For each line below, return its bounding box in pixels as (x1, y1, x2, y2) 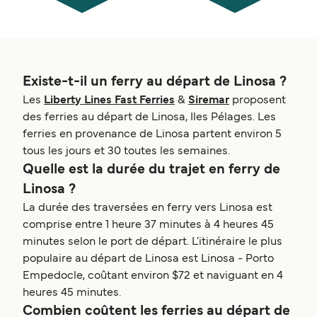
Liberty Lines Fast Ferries (44, 96, 175, 106)
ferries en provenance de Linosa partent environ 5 (23, 129, 282, 140)
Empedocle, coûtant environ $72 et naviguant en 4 (23, 271, 283, 282)
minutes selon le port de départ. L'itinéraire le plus (23, 237, 282, 248)
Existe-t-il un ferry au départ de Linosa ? (23, 76, 287, 89)
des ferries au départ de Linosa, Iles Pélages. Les (23, 113, 276, 123)
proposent (229, 96, 286, 106)
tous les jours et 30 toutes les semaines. (23, 146, 230, 157)
